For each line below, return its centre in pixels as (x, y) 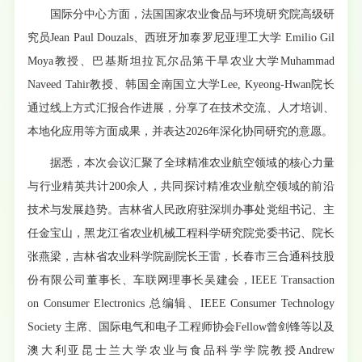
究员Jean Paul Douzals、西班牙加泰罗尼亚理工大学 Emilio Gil (181, 37)
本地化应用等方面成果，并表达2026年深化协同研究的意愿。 (181, 131)
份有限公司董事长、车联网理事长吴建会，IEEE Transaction (181, 280)
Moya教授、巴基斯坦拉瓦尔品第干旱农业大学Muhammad (181, 61)
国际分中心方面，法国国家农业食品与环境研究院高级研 (192, 14)
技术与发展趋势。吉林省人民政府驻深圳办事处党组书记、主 (181, 209)
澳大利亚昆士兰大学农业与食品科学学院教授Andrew (181, 350)
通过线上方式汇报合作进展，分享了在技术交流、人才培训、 (181, 107)
